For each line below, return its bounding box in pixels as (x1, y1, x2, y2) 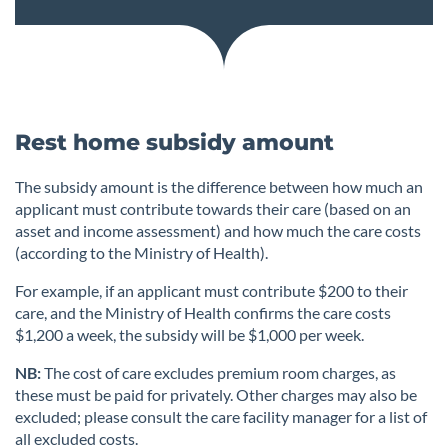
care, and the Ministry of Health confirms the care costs (15, 303, 391, 323)
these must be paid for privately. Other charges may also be (15, 385, 417, 405)
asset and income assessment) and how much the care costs (15, 221, 421, 241)
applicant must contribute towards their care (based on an (15, 199, 411, 219)
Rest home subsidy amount (15, 129, 334, 157)
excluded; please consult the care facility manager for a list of (15, 407, 427, 427)
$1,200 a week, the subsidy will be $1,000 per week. (15, 325, 364, 345)
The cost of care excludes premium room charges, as (41, 363, 396, 383)
